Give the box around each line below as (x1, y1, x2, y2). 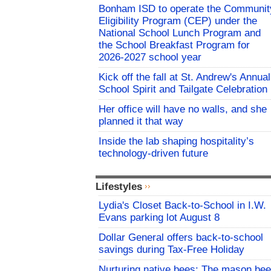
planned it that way (99, 116, 183, 128)
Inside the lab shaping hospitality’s (99, 135, 254, 148)
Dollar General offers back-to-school (99, 232, 263, 244)
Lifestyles (96, 181, 142, 193)
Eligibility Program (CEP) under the (99, 15, 257, 27)
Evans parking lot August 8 (99, 212, 220, 224)
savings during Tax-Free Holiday (99, 244, 244, 256)
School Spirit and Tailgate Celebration (99, 83, 267, 96)
